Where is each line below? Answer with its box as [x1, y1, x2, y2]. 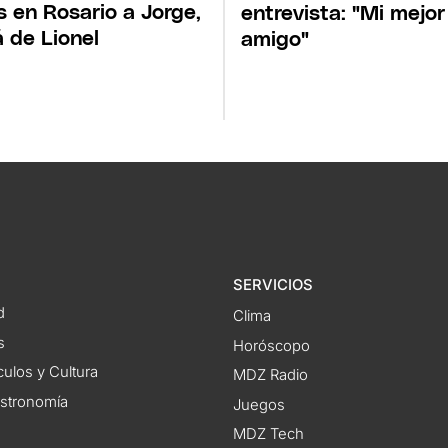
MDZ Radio [232, 366, 308, 385]
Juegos [232, 395, 285, 414]
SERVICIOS [232, 275, 313, 294]
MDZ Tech [232, 425, 304, 444]
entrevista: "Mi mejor [241, 2, 445, 24]
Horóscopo [232, 336, 310, 355]
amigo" [241, 28, 309, 50]
